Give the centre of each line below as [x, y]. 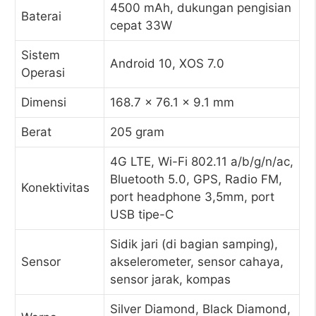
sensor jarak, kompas [170, 279]
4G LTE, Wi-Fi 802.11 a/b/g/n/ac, [202, 162]
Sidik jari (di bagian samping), [194, 244]
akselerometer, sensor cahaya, [197, 262]
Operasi [43, 73]
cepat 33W [141, 25]
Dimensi [44, 102]
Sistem [41, 55]
